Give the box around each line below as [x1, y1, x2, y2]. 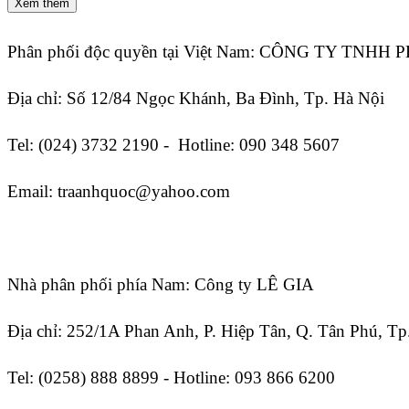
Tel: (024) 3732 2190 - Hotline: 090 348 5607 [7, 135, 340, 155]
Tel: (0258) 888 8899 [7, 368, 159, 388]
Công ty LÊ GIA [194, 275, 314, 295]
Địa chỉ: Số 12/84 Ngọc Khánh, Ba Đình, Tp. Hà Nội [7, 89, 384, 109]
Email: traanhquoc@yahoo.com [7, 182, 230, 202]
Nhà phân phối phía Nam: [7, 275, 194, 295]
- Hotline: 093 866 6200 [159, 368, 335, 388]
